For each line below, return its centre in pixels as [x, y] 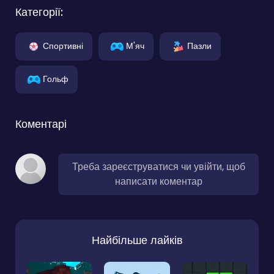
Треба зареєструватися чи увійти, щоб [158, 166]
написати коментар [158, 181]
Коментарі [41, 124]
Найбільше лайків [137, 240]
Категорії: [39, 12]
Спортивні [63, 46]
